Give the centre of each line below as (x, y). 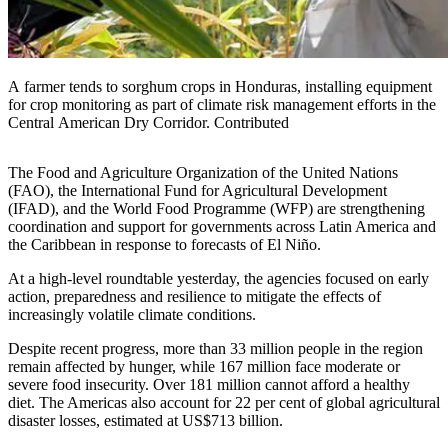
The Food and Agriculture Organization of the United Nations (203, 172)
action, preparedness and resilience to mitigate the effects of (194, 296)
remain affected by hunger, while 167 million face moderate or (204, 366)
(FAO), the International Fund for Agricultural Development (197, 190)
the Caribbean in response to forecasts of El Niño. (164, 244)
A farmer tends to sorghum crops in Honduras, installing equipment (220, 86)
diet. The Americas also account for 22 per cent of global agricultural (224, 402)
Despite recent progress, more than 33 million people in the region (215, 348)
